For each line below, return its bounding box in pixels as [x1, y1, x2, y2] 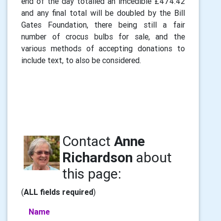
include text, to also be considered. [21, 55, 141, 65]
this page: [62, 165, 121, 182]
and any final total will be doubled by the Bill [21, 8, 185, 18]
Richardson [62, 149, 133, 166]
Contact [62, 133, 114, 149]
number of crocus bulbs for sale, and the [21, 32, 185, 41]
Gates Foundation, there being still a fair [21, 20, 185, 30]
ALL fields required [24, 187, 93, 197]
